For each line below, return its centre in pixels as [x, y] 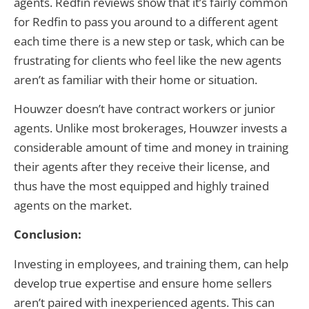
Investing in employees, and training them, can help [151, 263]
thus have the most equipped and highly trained [141, 186]
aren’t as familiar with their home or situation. [136, 79]
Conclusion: [48, 235]
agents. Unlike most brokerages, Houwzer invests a [150, 128]
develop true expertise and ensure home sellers [143, 283]
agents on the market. [74, 206]
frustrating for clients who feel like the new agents [148, 60]
